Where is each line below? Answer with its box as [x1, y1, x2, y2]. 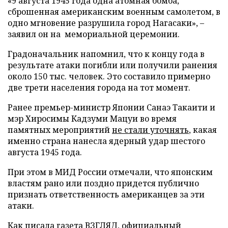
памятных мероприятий [8, 124, 112, 135]
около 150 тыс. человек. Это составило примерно [8, 70, 210, 82]
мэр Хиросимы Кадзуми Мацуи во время [8, 112, 177, 124]
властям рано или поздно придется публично [8, 177, 199, 189]
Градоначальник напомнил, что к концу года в [8, 48, 205, 60]
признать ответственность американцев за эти [8, 188, 205, 200]
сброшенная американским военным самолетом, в [8, 6, 220, 17]
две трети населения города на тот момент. [8, 81, 190, 93]
